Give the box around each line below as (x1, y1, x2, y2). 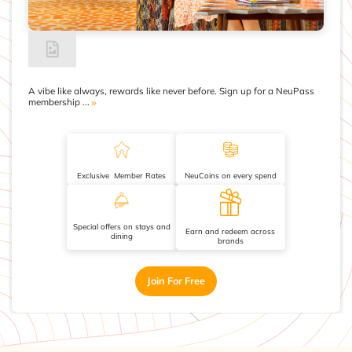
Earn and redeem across (185, 189, 276, 200)
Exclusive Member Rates (77, 134, 167, 144)
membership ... (27, 60, 90, 72)
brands (217, 199, 244, 209)
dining (110, 194, 133, 204)
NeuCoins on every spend (184, 134, 277, 144)
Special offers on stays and (72, 185, 170, 195)
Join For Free (147, 238, 205, 251)
